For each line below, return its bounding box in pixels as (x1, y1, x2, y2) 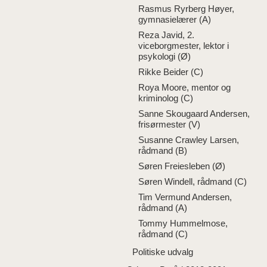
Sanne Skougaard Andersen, (138, 108, 250, 119)
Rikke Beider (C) (138, 67, 203, 77)
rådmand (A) (138, 203, 187, 213)
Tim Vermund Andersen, (138, 192, 232, 202)
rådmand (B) (138, 145, 187, 156)
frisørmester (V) (138, 119, 200, 129)
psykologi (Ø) (138, 51, 191, 61)
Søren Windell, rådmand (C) (138, 176, 247, 187)
